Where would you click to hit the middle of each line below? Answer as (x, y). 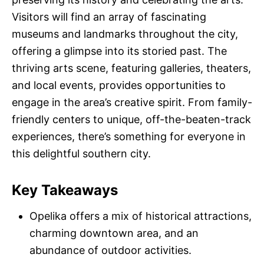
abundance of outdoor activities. (110, 250)
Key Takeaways (65, 190)
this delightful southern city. (81, 154)
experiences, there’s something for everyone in (129, 137)
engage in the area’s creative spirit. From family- (132, 103)
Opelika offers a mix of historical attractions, (141, 216)
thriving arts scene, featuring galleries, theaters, (131, 68)
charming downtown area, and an (114, 233)
